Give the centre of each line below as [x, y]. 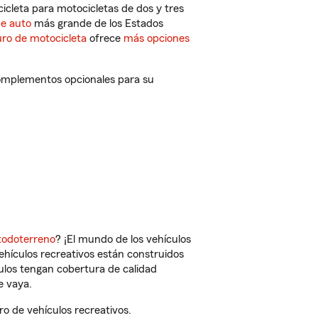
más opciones [157, 38]
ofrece [105, 38]
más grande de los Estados [97, 23]
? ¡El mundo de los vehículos [123, 239]
